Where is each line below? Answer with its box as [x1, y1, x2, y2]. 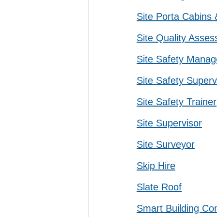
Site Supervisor [137, 118, 202, 128]
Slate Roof [137, 182, 182, 192]
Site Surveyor [137, 139, 195, 150]
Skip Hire [137, 160, 175, 171]
